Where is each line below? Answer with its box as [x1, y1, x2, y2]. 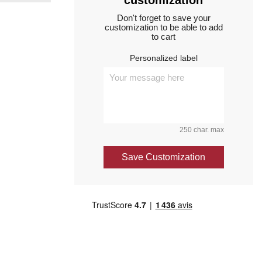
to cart [151, 32, 176, 42]
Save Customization [122, 152, 206, 162]
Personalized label [129, 53, 198, 63]
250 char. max [179, 126, 224, 134]
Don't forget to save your [116, 13, 211, 23]
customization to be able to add [104, 22, 223, 32]
